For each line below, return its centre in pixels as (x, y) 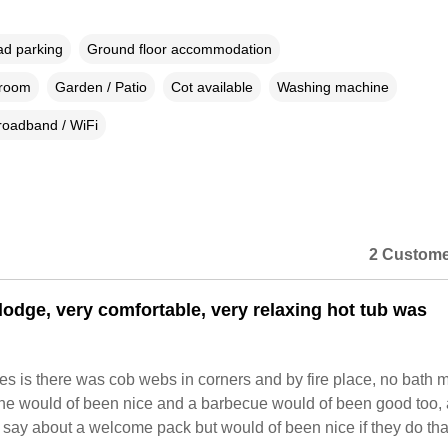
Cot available (211, 87)
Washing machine (332, 87)
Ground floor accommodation (179, 49)
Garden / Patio (100, 87)
